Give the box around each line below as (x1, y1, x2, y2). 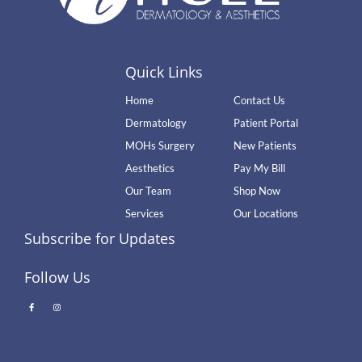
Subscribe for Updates (24, 229, 175, 249)
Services (124, 207, 164, 221)
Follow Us (24, 267, 90, 288)
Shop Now (234, 184, 281, 198)
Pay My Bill (234, 162, 286, 175)
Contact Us (234, 94, 286, 107)
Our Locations (234, 207, 299, 221)
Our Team (124, 184, 171, 198)
